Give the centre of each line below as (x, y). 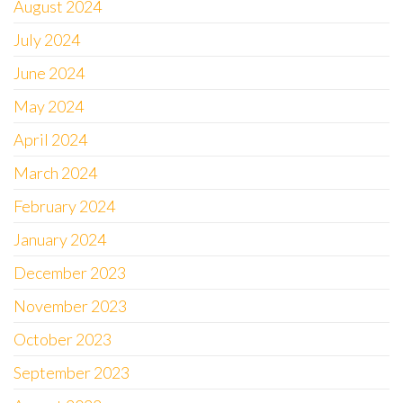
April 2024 (50, 139)
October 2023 (63, 339)
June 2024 (49, 73)
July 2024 (47, 40)
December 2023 (70, 273)
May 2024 (49, 106)
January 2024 (60, 239)
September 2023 (72, 372)
